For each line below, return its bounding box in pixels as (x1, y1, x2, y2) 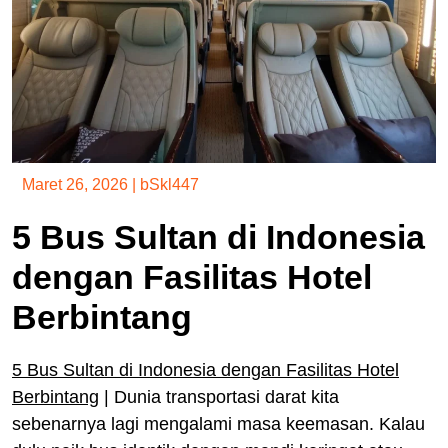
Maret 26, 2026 (22, 175, 128, 193)
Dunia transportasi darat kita (114, 386, 339, 407)
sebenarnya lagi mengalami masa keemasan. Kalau (12, 413, 425, 434)
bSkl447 (140, 175, 199, 193)
